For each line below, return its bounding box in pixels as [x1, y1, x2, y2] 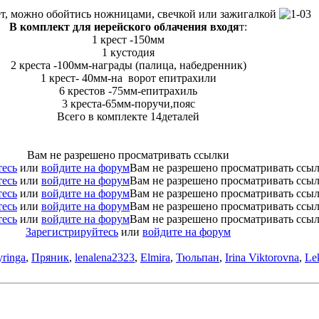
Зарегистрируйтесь [26, 226, 118, 239]
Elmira [140, 251, 170, 264]
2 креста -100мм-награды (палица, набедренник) [10, 59, 246, 72]
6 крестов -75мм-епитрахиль [59, 85, 197, 98]
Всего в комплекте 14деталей [57, 110, 199, 123]
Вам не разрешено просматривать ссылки [27, 149, 229, 162]
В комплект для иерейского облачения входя [9, 21, 239, 33]
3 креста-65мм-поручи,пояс [61, 98, 195, 110]
